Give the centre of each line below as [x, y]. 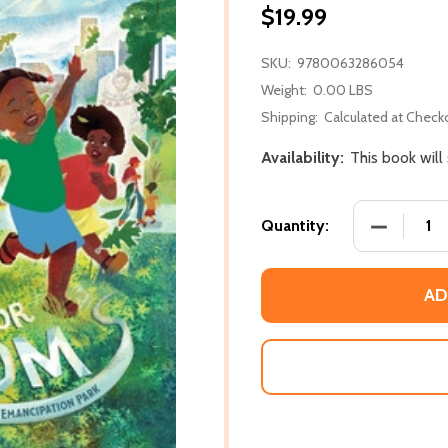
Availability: [302, 157]
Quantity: [295, 225]
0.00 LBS [343, 89]
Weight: [284, 89]
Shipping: [289, 116]
